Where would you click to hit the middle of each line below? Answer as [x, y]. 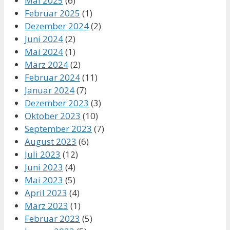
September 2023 [58, 128]
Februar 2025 [52, 13]
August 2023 [51, 141]
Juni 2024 [44, 39]
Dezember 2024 [57, 26]
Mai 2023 [44, 180]
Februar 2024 [52, 77]
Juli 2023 [43, 154]
